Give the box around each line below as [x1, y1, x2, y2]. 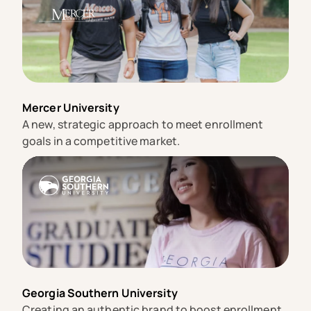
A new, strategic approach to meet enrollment [22, 117, 264, 133]
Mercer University [22, 100, 119, 116]
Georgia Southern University [22, 285, 178, 301]
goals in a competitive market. [22, 133, 180, 149]
